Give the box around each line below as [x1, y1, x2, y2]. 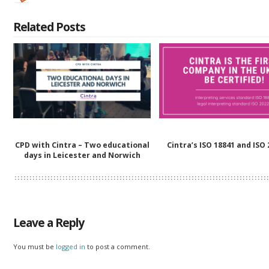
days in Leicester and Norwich [23, 150, 141, 160]
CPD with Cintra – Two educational [14, 139, 150, 150]
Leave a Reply [13, 214, 85, 231]
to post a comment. [85, 241, 151, 251]
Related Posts [13, 19, 86, 35]
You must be [13, 241, 56, 251]
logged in [56, 241, 86, 251]
